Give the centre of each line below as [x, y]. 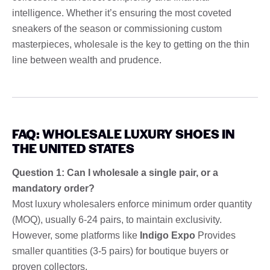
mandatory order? [53, 188]
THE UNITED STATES [73, 148]
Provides [215, 235]
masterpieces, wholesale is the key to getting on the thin [131, 44]
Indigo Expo [168, 235]
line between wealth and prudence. [87, 60]
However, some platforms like [76, 235]
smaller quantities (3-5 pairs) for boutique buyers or [120, 251]
